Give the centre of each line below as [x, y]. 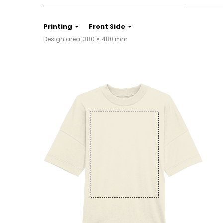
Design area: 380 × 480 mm [86, 39]
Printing [58, 27]
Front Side [107, 27]
